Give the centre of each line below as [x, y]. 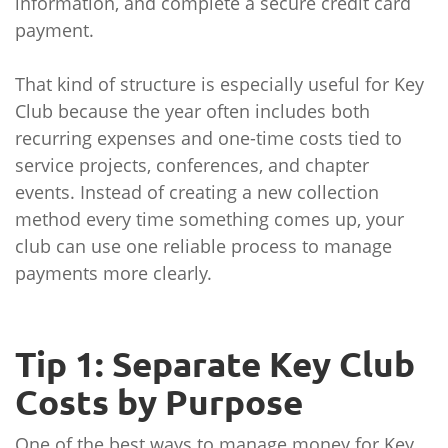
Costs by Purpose [159, 402]
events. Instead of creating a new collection [197, 192]
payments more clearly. [113, 273]
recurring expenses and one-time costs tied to [208, 138]
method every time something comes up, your [209, 219]
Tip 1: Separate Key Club [215, 364]
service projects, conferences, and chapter [192, 165]
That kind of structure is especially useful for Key [219, 84]
